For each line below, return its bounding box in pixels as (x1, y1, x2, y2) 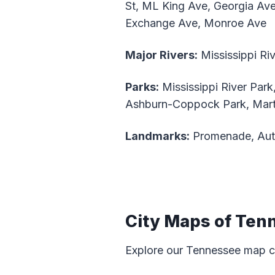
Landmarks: (125, 130, 190, 143)
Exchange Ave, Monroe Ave (125, 17, 266, 30)
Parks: (125, 80, 159, 94)
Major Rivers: (125, 48, 198, 62)
